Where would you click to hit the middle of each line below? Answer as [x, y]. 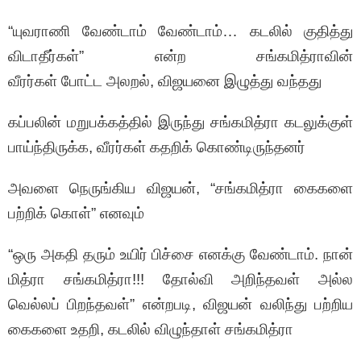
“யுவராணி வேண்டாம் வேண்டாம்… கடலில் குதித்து [180, 31]
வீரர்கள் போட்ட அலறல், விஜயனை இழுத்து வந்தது [167, 81]
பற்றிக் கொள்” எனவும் [76, 214]
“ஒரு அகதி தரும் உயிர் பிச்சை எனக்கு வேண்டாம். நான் [180, 255]
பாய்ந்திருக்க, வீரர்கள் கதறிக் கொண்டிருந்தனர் [159, 147]
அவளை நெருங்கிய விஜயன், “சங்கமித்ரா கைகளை [180, 189]
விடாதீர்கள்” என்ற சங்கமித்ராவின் [180, 56]
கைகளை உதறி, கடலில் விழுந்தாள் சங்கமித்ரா [151, 330]
